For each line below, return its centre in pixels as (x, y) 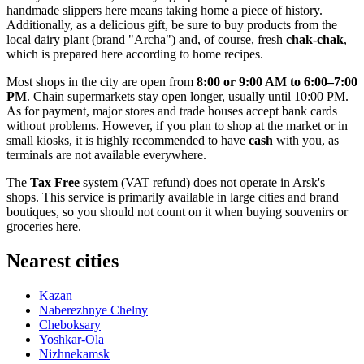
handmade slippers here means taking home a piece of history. (165, 10)
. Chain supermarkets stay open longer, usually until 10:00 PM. (188, 96)
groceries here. (44, 226)
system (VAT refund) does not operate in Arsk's (202, 182)
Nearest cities (63, 260)
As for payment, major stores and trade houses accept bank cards (172, 110)
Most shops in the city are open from (102, 81)
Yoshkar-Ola (71, 339)
